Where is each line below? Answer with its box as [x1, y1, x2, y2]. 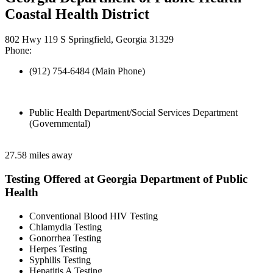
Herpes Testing [29, 243, 87, 254]
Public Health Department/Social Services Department [29, 107, 238, 118]
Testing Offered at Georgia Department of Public [5, 172, 247, 186]
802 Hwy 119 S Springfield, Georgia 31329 [5, 34, 174, 45]
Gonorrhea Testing [29, 232, 101, 243]
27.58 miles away [5, 150, 73, 161]
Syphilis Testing [29, 254, 91, 265]
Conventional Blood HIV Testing [29, 210, 158, 221]
